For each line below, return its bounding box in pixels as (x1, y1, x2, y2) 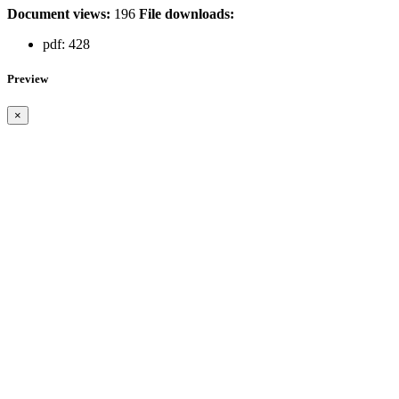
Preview (7, 71, 48, 85)
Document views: (7, 5, 110, 21)
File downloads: (139, 5, 234, 21)
